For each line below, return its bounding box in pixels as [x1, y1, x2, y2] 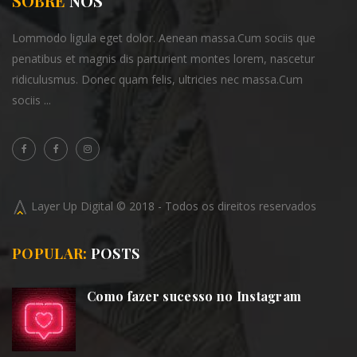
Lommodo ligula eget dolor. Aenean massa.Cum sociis [12, 29, 293, 45]
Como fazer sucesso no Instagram [87, 287, 302, 304]
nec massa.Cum [218, 71, 303, 87]
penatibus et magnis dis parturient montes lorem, [12, 50, 267, 66]
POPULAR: [12, 243, 88, 263]
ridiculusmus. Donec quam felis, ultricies [12, 71, 218, 87]
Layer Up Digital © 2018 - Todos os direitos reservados [28, 198, 316, 214]
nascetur [267, 50, 315, 66]
